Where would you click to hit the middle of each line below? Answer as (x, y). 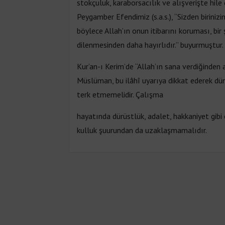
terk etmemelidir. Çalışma (120, 94)
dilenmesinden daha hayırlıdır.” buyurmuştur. (150, 44)
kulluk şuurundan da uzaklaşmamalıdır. (142, 130)
